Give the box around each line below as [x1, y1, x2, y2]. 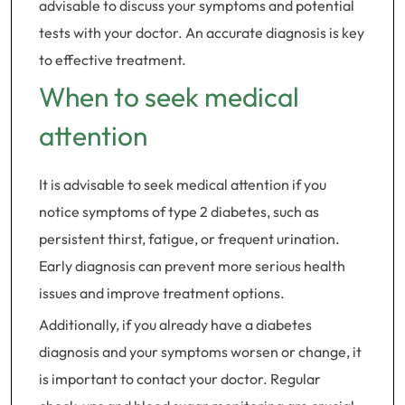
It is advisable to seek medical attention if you [39, 175, 326, 193]
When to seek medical [39, 80, 299, 114]
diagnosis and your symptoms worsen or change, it [39, 343, 362, 361]
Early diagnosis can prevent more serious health [39, 257, 345, 275]
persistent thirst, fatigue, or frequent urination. [39, 230, 340, 248]
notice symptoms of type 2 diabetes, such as [39, 202, 319, 221]
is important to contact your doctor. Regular [39, 370, 321, 388]
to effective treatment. [39, 51, 186, 69]
